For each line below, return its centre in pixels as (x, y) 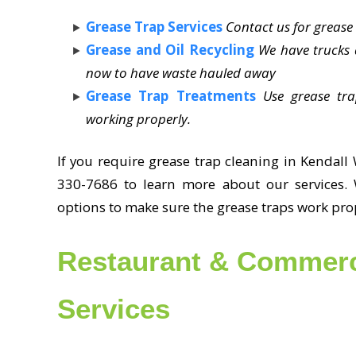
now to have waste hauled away (181, 72)
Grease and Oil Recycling (170, 49)
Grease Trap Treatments (171, 95)
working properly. (138, 118)
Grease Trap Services (154, 26)
